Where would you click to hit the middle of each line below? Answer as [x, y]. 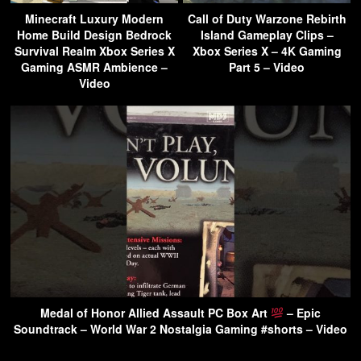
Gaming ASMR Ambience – [94, 67]
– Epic [302, 312]
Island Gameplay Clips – [267, 35]
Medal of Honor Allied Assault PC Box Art [156, 312]
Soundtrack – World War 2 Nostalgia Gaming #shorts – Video [180, 328]
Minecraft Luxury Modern [94, 19]
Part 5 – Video [267, 67]
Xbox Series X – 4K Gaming [267, 51]
